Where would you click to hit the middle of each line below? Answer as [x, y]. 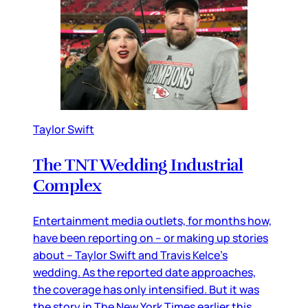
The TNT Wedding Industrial [138, 165]
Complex [67, 186]
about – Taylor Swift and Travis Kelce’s [130, 255]
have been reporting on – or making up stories [151, 238]
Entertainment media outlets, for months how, [152, 221]
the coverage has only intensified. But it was [146, 290]
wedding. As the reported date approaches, [144, 273]
